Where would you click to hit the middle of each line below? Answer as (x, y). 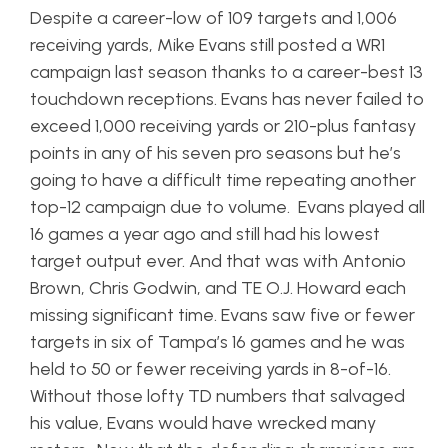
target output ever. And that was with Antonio (218, 261)
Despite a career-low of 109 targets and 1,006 (213, 18)
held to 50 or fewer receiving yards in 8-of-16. (210, 369)
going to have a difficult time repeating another (223, 180)
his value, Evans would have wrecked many (203, 423)
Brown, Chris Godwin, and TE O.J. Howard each (218, 288)
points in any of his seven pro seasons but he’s (215, 153)
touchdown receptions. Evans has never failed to (227, 99)
